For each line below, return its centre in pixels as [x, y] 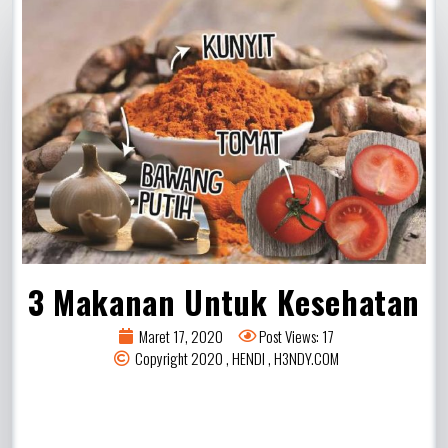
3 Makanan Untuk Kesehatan [223, 301]
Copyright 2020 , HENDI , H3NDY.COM [236, 357]
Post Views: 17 [297, 335]
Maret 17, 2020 [181, 335]
